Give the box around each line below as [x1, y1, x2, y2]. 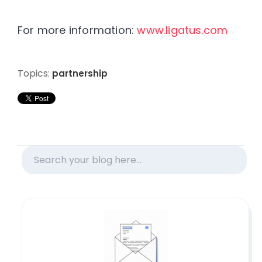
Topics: [18, 66, 52, 80]
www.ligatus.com [137, 22, 228, 37]
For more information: [18, 22, 137, 37]
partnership [52, 67, 108, 80]
